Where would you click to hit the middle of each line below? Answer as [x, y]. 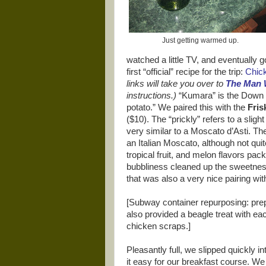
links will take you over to [176, 84]
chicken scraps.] [159, 226]
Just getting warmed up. [200, 40]
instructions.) [151, 96]
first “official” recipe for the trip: [186, 72]
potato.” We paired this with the [187, 107]
